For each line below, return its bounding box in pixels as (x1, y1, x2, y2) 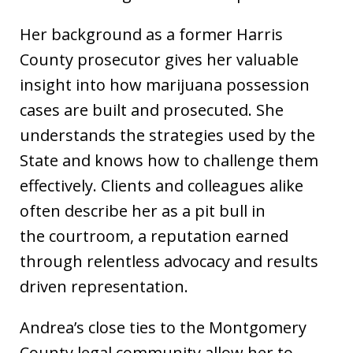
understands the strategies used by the (20, 124, 315, 146)
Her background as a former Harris (20, 24, 283, 45)
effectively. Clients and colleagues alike (20, 175, 303, 196)
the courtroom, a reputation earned (20, 225, 288, 247)
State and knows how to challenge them (20, 150, 318, 171)
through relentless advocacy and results (20, 251, 318, 272)
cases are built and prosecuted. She (20, 99, 284, 121)
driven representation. (20, 276, 192, 297)
